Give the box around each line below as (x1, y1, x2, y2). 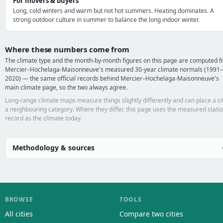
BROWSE (5, 195, 33, 204)
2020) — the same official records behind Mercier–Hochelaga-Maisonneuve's (5, 74, 219, 83)
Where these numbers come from (5, 44, 129, 54)
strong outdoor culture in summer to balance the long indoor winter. (13, 15, 200, 24)
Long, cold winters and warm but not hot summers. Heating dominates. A (13, 6, 214, 15)
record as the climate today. (5, 114, 82, 122)
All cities (5, 209, 33, 219)
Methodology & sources (12, 143, 95, 152)
